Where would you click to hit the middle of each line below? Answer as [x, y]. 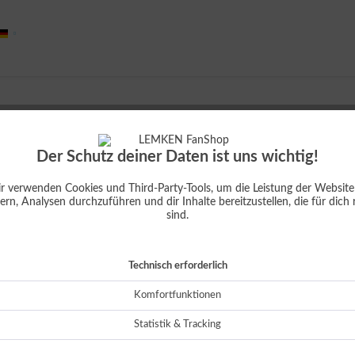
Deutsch [29, 38]
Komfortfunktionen [177, 296]
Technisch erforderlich [177, 266]
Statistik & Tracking [177, 325]
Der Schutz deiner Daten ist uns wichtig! [177, 157]
